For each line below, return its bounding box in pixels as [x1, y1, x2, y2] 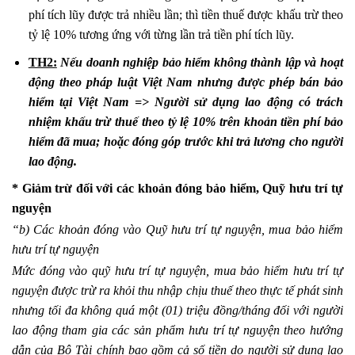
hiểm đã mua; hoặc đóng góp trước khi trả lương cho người [28, 134, 343, 148]
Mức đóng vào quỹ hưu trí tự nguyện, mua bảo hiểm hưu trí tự [12, 264, 343, 278]
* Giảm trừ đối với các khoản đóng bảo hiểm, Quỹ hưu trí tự [12, 181, 343, 196]
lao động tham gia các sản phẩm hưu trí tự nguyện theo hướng [12, 323, 343, 338]
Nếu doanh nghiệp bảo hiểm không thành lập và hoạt [60, 55, 344, 69]
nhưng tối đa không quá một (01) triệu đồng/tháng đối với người [12, 303, 343, 318]
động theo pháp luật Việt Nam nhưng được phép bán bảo [28, 74, 343, 89]
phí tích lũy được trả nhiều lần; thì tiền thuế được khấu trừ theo [28, 8, 343, 22]
